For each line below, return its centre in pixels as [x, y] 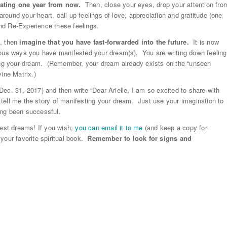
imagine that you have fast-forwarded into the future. [105, 42]
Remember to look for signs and [140, 138]
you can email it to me [109, 128]
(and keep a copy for [175, 128]
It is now [205, 42]
